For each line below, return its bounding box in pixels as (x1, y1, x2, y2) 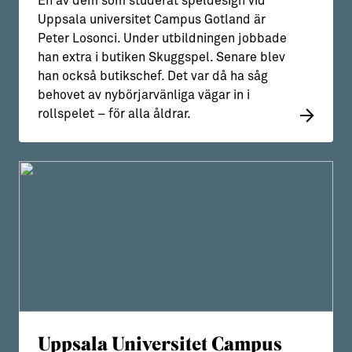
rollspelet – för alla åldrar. (38, 108, 191, 121)
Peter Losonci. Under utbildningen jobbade (38, 32, 287, 46)
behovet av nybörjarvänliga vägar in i (38, 89, 250, 102)
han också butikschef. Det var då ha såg (38, 70, 268, 83)
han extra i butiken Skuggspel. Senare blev (38, 51, 285, 64)
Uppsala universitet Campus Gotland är (38, 13, 266, 27)
